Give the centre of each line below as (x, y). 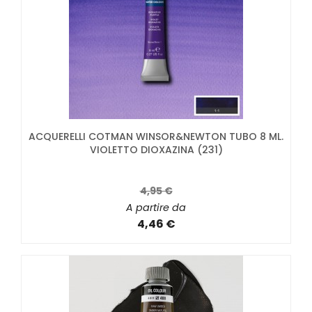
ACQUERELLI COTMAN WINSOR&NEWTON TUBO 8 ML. (156, 137)
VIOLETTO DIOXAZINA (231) (156, 150)
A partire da (156, 208)
